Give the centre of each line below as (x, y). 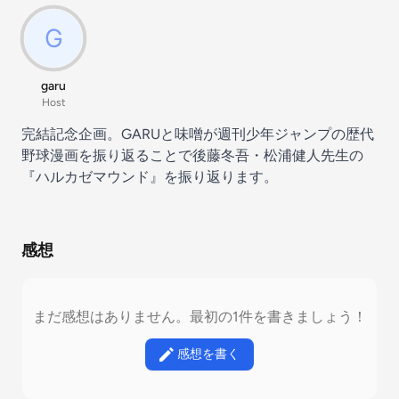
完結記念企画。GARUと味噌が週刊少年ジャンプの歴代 (198, 134)
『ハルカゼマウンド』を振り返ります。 (150, 177)
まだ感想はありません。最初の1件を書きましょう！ (199, 317)
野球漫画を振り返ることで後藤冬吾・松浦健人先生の (192, 155)
